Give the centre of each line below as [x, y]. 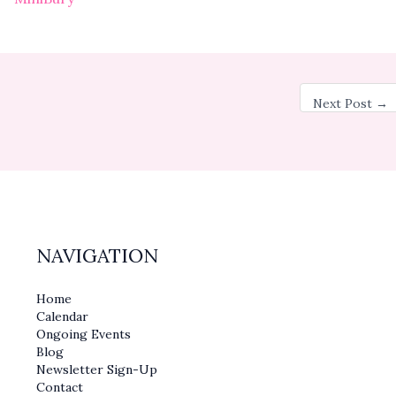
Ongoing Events [83, 335]
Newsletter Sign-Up [96, 370]
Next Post [344, 104]
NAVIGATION [97, 256]
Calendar [62, 317]
